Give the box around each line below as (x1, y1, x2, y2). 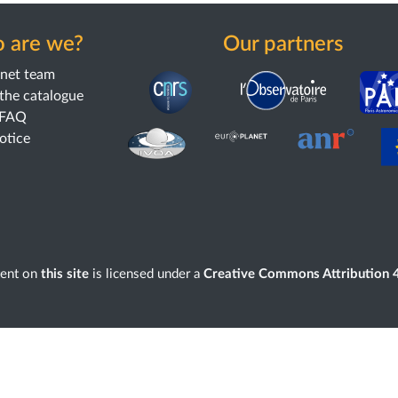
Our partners (223, 34, 344, 55)
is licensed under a (88, 267, 203, 281)
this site (40, 267, 89, 281)
